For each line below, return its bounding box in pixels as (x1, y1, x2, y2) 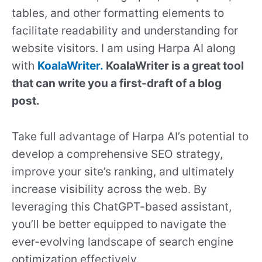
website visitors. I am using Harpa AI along (12, 40, 236, 55)
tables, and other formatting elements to (12, 5, 224, 20)
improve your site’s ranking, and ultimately (12, 164, 235, 178)
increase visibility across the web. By (12, 181, 207, 196)
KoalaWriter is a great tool (106, 58, 244, 73)
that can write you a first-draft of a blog (12, 75, 222, 90)
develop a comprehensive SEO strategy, (12, 146, 223, 161)
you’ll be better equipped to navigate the (12, 216, 226, 231)
